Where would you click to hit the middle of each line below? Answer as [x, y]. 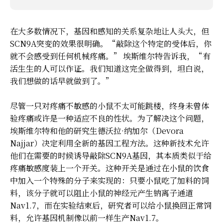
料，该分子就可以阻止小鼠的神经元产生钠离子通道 [102, 193]
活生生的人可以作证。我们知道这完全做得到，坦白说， [110, 68]
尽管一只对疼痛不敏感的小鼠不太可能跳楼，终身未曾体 [110, 106]
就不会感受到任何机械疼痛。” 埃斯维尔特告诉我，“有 [110, 56]
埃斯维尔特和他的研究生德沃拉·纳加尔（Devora [97, 130]
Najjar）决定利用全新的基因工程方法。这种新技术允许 [110, 143]
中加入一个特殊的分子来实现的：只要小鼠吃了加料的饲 [110, 180]
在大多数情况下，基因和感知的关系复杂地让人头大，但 [110, 31]
